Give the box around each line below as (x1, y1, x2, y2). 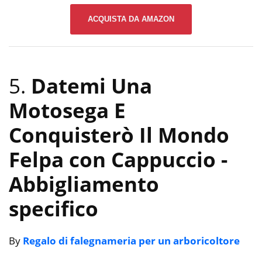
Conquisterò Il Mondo (9, 120, 229, 149)
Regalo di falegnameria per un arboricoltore (23, 233, 240, 247)
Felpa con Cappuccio (9, 145, 221, 173)
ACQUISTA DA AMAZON (88, 15, 174, 24)
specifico (9, 194, 98, 222)
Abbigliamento (9, 170, 159, 198)
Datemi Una (31, 71, 152, 99)
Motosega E (9, 96, 126, 124)
